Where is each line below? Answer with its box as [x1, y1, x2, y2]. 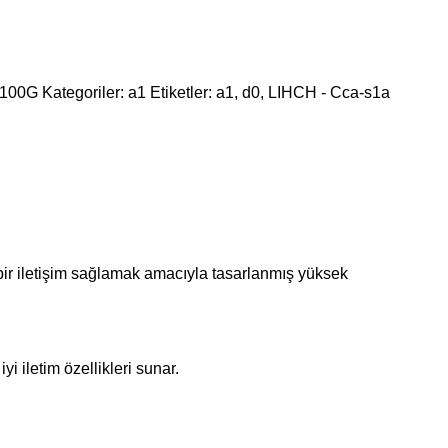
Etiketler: [150, 84, 212, 101]
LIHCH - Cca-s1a [268, 84, 390, 101]
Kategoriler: [42, 84, 124, 101]
